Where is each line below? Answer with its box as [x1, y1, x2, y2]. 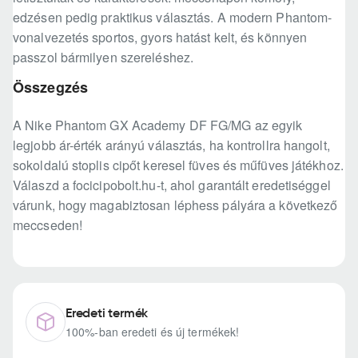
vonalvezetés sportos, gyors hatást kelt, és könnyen [13, 28, 308, 47]
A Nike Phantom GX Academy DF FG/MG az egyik [13, 116, 303, 135]
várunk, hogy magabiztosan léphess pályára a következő [13, 196, 338, 215]
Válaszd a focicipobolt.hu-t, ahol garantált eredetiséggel [13, 176, 331, 195]
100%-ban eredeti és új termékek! [66, 324, 240, 340]
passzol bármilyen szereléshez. [13, 48, 194, 67]
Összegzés [13, 77, 88, 98]
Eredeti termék [66, 304, 149, 321]
